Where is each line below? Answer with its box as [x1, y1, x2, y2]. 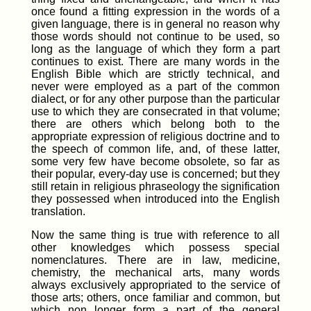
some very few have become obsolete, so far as [31, 155, 280, 167]
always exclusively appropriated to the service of [31, 278, 280, 291]
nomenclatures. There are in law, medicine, [31, 253, 280, 266]
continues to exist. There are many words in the [31, 55, 280, 67]
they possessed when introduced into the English [31, 192, 280, 205]
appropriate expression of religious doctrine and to [31, 130, 280, 142]
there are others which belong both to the [31, 117, 280, 130]
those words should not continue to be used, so [31, 30, 280, 42]
